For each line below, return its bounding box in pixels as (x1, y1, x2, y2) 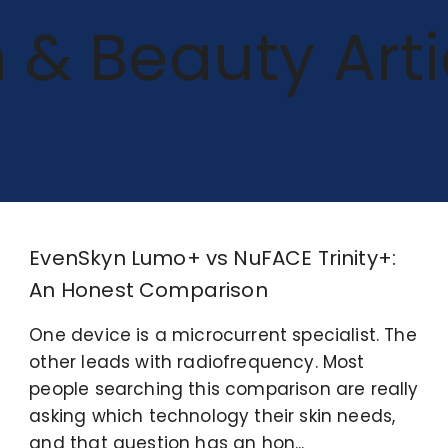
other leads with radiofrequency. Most (29, 349, 365, 374)
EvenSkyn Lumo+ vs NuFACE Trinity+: (29, 243, 397, 272)
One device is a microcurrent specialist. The (29, 322, 417, 347)
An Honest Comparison (29, 275, 268, 304)
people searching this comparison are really (29, 376, 419, 401)
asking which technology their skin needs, (29, 403, 396, 428)
